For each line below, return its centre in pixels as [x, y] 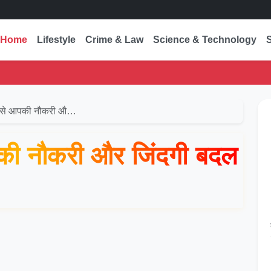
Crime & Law [114, 40]
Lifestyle [56, 40]
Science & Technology [205, 40]
